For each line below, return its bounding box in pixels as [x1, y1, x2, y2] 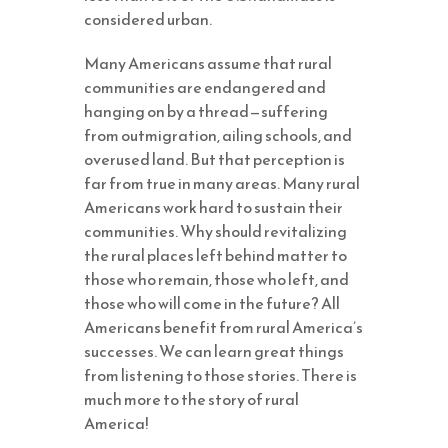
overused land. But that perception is [84, 147, 345, 171]
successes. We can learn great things [84, 339, 344, 363]
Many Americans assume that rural [84, 51, 332, 75]
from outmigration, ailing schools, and [84, 123, 352, 147]
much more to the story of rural [84, 387, 299, 411]
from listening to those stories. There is [84, 363, 357, 387]
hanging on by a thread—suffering [84, 99, 328, 123]
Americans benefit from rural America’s [84, 315, 363, 339]
